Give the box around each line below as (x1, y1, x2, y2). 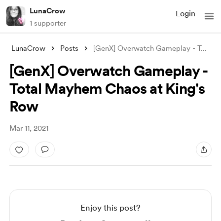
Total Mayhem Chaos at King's (9, 79, 205, 97)
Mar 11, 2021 (9, 124, 48, 133)
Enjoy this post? (80, 203, 141, 213)
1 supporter (30, 19, 66, 28)
